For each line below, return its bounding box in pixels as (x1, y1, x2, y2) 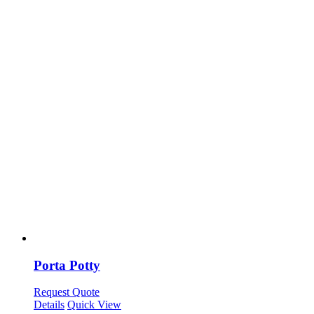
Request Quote (34, 286, 100, 299)
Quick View (67, 299, 121, 311)
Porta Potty (34, 257, 100, 273)
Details (34, 299, 64, 311)
